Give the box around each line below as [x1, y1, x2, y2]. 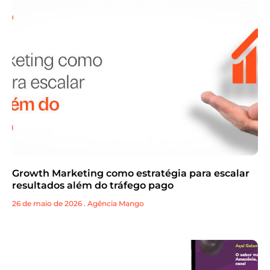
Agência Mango [87, 198, 144, 208]
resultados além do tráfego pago [12, 179, 174, 191]
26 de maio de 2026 [12, 198, 82, 208]
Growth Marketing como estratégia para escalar [12, 167, 250, 179]
